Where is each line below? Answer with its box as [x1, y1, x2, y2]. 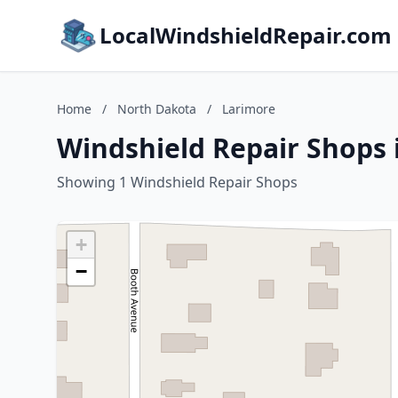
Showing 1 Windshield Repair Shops [57, 172, 298, 192]
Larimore [222, 100, 275, 117]
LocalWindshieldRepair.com [99, 20, 392, 50]
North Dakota [117, 100, 196, 117]
